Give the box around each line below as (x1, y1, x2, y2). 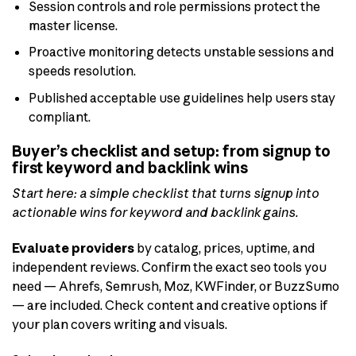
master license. (28, 17, 118, 33)
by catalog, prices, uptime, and (134, 240, 315, 257)
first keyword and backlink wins (12, 157, 248, 177)
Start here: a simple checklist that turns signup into (12, 185, 319, 202)
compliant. (28, 109, 91, 126)
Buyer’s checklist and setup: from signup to (12, 141, 331, 161)
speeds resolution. (28, 63, 136, 79)
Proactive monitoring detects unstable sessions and (28, 44, 334, 60)
